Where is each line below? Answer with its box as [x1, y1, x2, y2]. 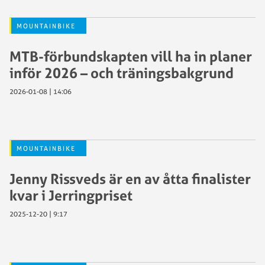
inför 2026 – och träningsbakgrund [9, 63, 234, 82]
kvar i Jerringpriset [9, 186, 132, 204]
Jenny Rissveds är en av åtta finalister [9, 169, 251, 188]
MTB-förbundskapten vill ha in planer [9, 47, 252, 65]
